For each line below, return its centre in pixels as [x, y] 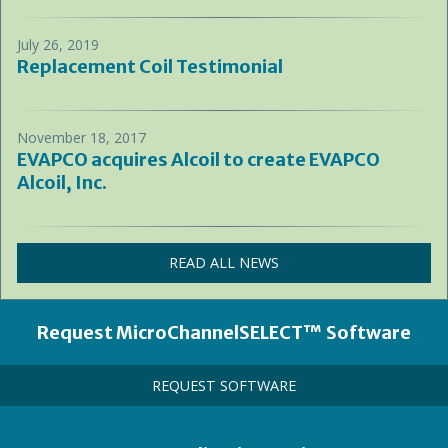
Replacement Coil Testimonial [150, 66]
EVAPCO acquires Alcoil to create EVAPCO [198, 159]
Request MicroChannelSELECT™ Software [224, 333]
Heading [51, 332]
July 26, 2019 [58, 44]
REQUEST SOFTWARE [224, 385]
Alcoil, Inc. [62, 182]
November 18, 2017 [81, 137]
